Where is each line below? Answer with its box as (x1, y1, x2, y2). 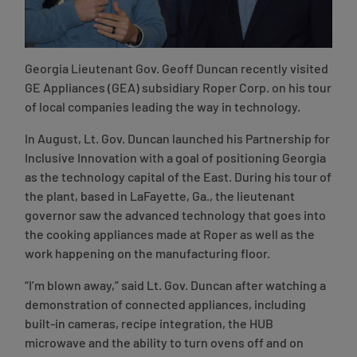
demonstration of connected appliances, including (25, 299, 306, 312)
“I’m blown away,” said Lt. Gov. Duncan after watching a (25, 280, 326, 293)
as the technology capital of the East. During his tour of (25, 171, 331, 185)
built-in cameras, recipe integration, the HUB (25, 318, 273, 331)
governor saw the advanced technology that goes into (25, 210, 326, 223)
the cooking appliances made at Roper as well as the (25, 229, 315, 242)
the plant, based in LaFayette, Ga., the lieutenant (25, 190, 295, 204)
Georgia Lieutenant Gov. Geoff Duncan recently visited (25, 63, 328, 76)
